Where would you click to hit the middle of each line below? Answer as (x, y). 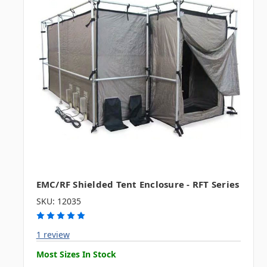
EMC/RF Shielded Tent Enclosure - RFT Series (138, 184)
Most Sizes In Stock (76, 254)
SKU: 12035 (58, 201)
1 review (53, 234)
